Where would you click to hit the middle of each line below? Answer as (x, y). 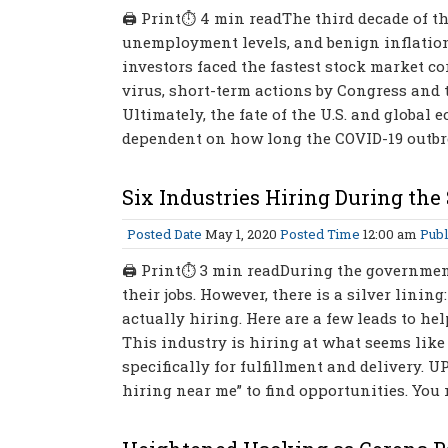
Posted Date (164, 234)
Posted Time (320, 234)
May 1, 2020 (241, 234)
